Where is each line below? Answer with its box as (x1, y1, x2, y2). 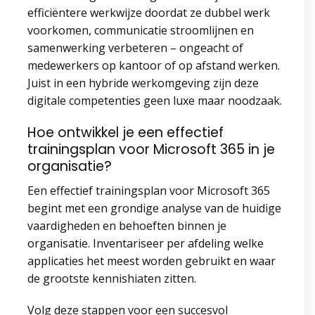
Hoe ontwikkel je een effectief (27, 122, 224, 142)
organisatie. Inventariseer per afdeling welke (27, 235, 264, 251)
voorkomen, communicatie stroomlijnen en (27, 22, 254, 39)
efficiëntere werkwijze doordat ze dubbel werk (27, 5, 270, 21)
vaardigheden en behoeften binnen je (27, 217, 226, 233)
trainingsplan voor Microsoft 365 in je (27, 139, 275, 159)
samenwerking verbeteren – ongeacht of (27, 40, 243, 56)
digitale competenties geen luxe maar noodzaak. (27, 93, 282, 109)
